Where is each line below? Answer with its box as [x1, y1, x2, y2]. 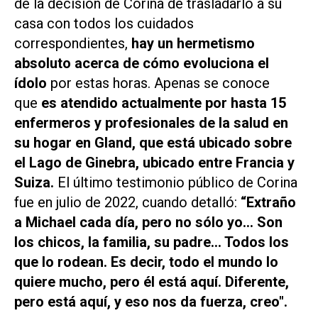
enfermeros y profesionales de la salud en [14, 114, 288, 132]
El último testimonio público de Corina [57, 174, 297, 192]
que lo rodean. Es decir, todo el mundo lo [14, 253, 278, 271]
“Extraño [241, 194, 296, 212]
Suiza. [14, 174, 57, 192]
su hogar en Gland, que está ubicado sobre [14, 134, 292, 152]
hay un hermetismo [131, 35, 255, 53]
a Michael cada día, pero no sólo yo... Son [14, 214, 283, 231]
